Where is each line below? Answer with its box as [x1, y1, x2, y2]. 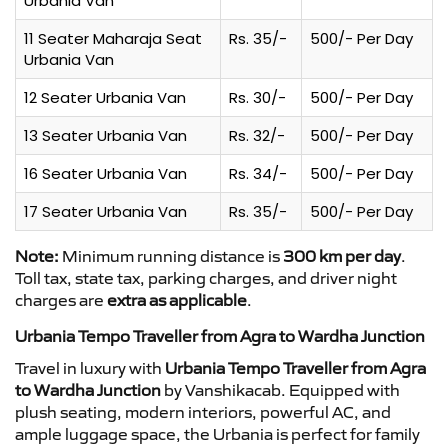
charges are [15, 289, 107, 310]
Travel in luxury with [15, 357, 165, 378]
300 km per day [283, 245, 401, 266]
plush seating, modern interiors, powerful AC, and [15, 401, 391, 422]
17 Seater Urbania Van [24, 200, 187, 222]
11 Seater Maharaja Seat [24, 27, 202, 49]
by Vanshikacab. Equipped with [161, 379, 400, 400]
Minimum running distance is [59, 245, 283, 266]
